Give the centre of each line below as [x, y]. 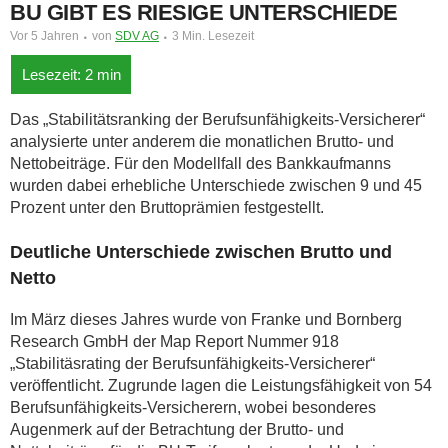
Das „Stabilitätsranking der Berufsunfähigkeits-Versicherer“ [217, 119]
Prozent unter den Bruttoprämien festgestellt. [167, 207]
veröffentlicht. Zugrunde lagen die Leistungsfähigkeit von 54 [221, 385]
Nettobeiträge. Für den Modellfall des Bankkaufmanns [200, 163]
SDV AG [137, 36]
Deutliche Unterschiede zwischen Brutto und [201, 252]
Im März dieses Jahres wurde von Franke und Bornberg [206, 319]
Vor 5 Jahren [44, 36]
